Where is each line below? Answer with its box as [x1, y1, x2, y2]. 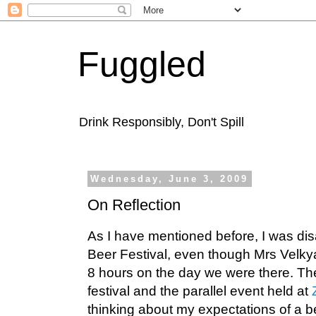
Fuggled [78, 44, 206, 84]
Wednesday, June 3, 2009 [90, 174, 249, 184]
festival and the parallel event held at [87, 284, 312, 299]
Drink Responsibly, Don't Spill [79, 115, 244, 129]
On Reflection [87, 195, 181, 214]
